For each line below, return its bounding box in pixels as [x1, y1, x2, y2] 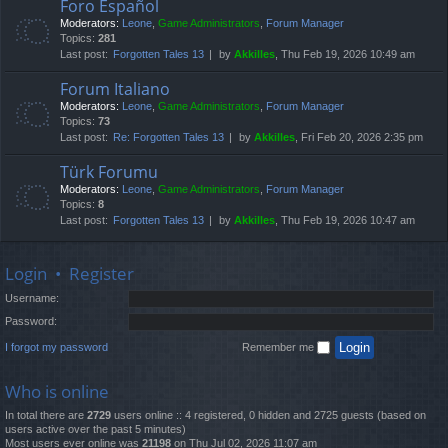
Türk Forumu [60, 161, 158, 184]
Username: [5, 292, 59, 305]
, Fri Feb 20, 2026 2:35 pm [295, 131, 423, 144]
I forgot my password [5, 340, 108, 353]
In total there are [5, 408, 87, 421]
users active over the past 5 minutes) [5, 422, 186, 435]
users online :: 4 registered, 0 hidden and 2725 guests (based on [111, 408, 426, 421]
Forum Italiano [60, 78, 170, 101]
